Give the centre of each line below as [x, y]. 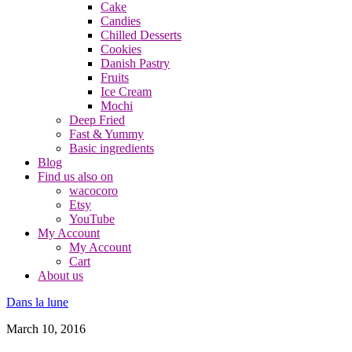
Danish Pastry [135, 63]
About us [60, 275]
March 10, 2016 [46, 329]
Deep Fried [97, 120]
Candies [121, 21]
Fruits [115, 77]
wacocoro [93, 191]
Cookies [121, 49]
